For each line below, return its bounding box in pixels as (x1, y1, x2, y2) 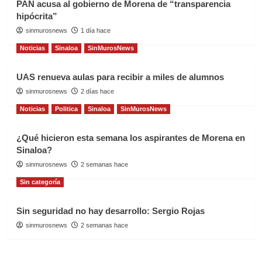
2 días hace (80, 87, 114, 95)
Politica (54, 105, 78, 112)
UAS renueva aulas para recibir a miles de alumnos (16, 71, 224, 82)
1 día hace (80, 26, 111, 34)
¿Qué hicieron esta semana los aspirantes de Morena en (16, 132, 245, 143)
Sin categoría (19, 178, 60, 185)
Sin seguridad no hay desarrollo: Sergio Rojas (16, 205, 205, 216)
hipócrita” (16, 11, 57, 21)
